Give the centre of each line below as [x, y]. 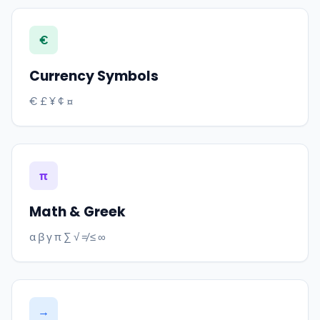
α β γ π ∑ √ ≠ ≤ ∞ [67, 236]
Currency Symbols [94, 76]
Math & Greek [77, 212]
